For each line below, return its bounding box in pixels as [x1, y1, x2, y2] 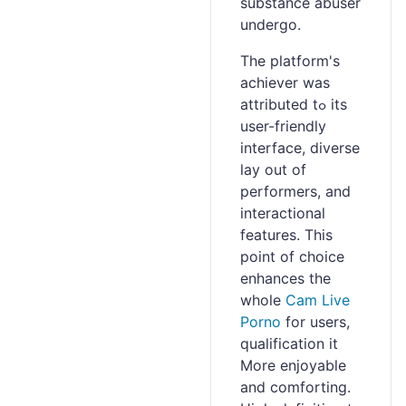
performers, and [240, 182, 351, 200]
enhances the [240, 269, 331, 287]
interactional [240, 204, 325, 222]
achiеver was [240, 73, 330, 92]
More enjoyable [240, 356, 346, 374]
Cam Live [285, 291, 350, 309]
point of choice [240, 247, 344, 266]
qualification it [240, 334, 338, 353]
